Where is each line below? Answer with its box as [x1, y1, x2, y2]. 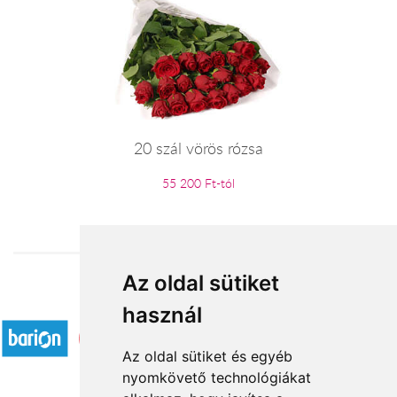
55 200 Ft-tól [162, 175, 235, 192]
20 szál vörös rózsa [134, 137, 263, 160]
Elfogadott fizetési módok [127, 292, 270, 311]
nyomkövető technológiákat [121, 369, 311, 386]
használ [121, 302, 202, 328]
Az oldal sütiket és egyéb [121, 347, 292, 365]
